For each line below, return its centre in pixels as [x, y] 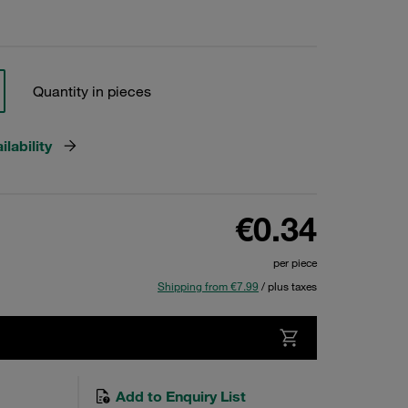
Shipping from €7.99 [208, 286]
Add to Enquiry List [178, 396]
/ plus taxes [288, 286]
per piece [295, 262]
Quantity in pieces [92, 91]
